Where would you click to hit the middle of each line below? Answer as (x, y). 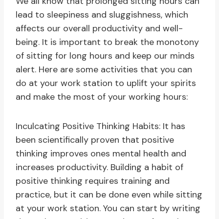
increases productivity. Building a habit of (99, 167)
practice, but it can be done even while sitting (109, 195)
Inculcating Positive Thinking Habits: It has (100, 126)
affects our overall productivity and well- (99, 29)
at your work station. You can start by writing (108, 208)
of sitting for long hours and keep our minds (105, 56)
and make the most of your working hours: (102, 97)
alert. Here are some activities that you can (104, 70)
